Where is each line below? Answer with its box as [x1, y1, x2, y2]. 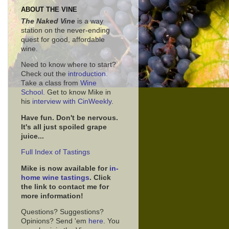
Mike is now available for [21, 164, 109, 172]
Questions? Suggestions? [21, 208, 104, 216]
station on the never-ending [21, 26, 110, 34]
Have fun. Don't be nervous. [21, 113, 118, 122]
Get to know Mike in [45, 88, 111, 97]
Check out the [21, 70, 68, 78]
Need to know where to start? [21, 61, 116, 69]
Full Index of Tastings [21, 148, 90, 156]
